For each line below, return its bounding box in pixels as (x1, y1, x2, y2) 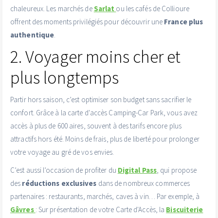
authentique (10, 30, 54, 40)
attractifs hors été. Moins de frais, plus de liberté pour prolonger (10, 134, 200, 144)
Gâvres (10, 205, 36, 215)
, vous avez (163, 108, 198, 118)
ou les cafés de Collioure (116, 4, 189, 14)
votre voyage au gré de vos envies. (10, 147, 114, 157)
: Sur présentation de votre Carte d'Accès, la (35, 205, 166, 215)
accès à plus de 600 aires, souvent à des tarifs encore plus (10, 121, 182, 131)
